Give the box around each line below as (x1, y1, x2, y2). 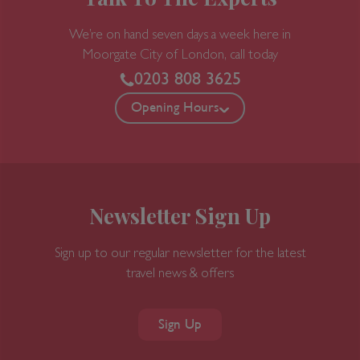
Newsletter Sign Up (89, 202, 271, 231)
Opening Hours (131, 100, 219, 116)
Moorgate (82, 49, 137, 63)
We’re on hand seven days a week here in (69, 29, 291, 43)
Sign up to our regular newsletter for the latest (54, 247, 306, 262)
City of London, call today (136, 49, 278, 63)
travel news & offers (126, 268, 234, 282)
